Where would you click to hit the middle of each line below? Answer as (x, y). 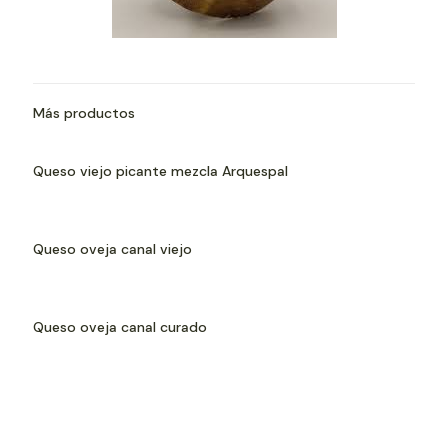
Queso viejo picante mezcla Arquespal (160, 171)
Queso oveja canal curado (120, 327)
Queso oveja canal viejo (112, 249)
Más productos (84, 113)
